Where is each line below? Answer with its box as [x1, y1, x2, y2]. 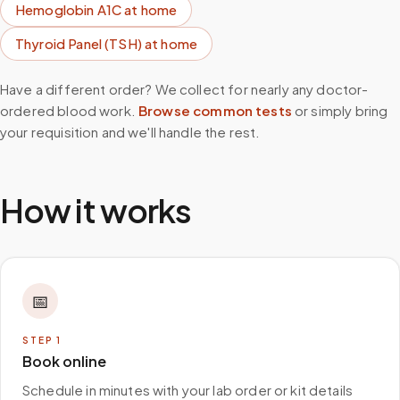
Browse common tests [138, 102, 292, 119]
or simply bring [295, 102, 388, 119]
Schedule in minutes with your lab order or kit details [22, 381, 354, 398]
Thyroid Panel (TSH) [15, 35, 142, 52]
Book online [22, 352, 106, 371]
